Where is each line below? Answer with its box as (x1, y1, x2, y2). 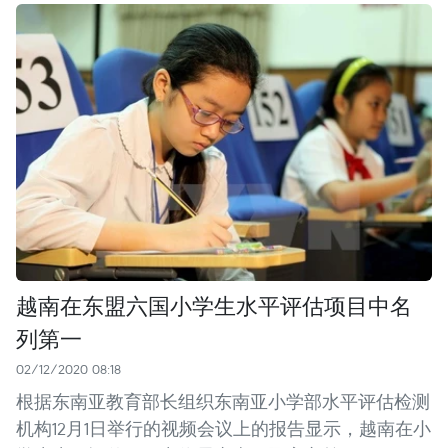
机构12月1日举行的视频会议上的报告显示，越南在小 (16, 416, 431, 440)
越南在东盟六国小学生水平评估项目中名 (16, 289, 412, 320)
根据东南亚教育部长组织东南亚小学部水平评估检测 (16, 389, 430, 413)
